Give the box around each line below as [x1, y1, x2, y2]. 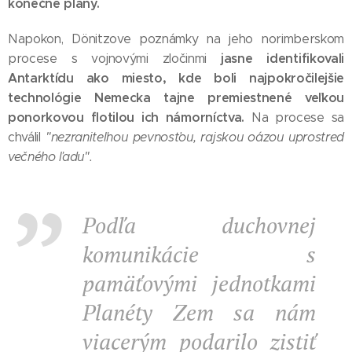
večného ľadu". [8, 149, 93, 164]
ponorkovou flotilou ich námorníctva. [8, 109, 244, 126]
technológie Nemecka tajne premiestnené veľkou [8, 90, 344, 106]
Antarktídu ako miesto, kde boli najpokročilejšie [8, 70, 344, 86]
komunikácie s [82, 240, 316, 269]
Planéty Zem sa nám [82, 298, 316, 327]
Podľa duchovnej [82, 211, 316, 240]
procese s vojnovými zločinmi [8, 51, 222, 66]
